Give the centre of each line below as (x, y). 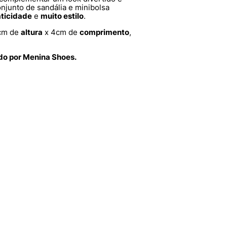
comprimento (104, 32)
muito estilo (62, 16)
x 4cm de (61, 32)
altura (32, 32)
